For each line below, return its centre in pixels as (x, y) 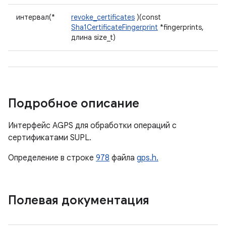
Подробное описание (74, 103)
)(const (148, 17)
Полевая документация (79, 200)
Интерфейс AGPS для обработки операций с (92, 126)
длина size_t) (93, 37)
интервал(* (36, 17)
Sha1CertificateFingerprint (115, 27)
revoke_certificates (103, 17)
